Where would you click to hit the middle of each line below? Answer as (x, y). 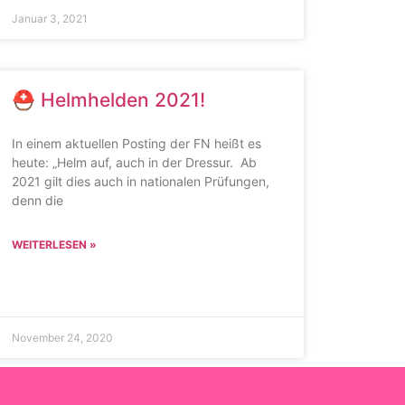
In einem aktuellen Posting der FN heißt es (136, 143)
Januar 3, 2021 (49, 19)
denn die (37, 200)
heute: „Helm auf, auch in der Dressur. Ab (134, 162)
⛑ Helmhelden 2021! (108, 100)
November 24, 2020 (62, 338)
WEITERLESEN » (54, 245)
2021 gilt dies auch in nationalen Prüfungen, (140, 181)
